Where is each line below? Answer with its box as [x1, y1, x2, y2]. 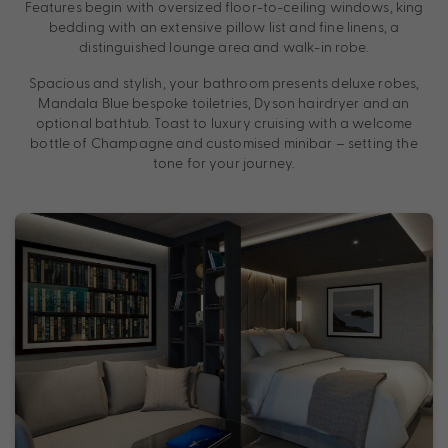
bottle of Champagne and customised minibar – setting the [30, 134, 418, 152]
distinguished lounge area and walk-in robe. [79, 38, 369, 56]
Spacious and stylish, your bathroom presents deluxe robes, [28, 74, 420, 92]
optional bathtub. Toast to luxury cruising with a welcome [35, 114, 413, 132]
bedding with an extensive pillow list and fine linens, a [48, 18, 400, 36]
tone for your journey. [152, 154, 296, 172]
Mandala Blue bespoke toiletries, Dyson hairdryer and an [38, 94, 410, 112]
